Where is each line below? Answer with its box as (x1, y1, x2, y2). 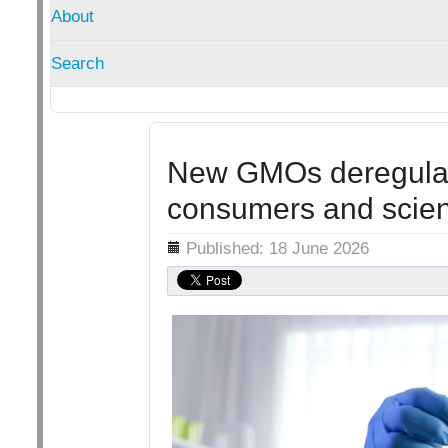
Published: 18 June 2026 (185, 238, 369, 258)
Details (116, 233, 172, 253)
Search (50, 53, 104, 73)
